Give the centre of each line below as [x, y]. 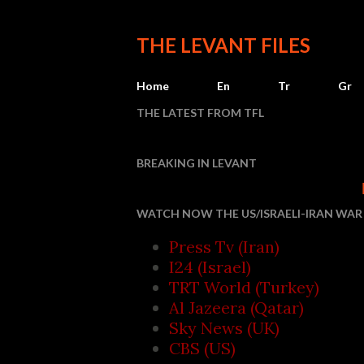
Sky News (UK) [224, 328]
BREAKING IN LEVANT [197, 163]
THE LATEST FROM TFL [200, 113]
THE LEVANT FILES [223, 45]
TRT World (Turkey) [244, 287]
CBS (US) [202, 348]
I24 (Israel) [210, 267]
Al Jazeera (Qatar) [236, 308]
